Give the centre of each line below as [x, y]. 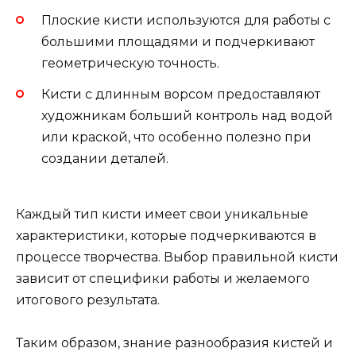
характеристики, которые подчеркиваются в [166, 235]
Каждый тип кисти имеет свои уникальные [162, 214]
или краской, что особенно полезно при [176, 137]
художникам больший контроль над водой [187, 115]
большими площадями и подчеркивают [178, 42]
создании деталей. [105, 158]
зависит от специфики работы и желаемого [163, 278]
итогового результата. [88, 300]
